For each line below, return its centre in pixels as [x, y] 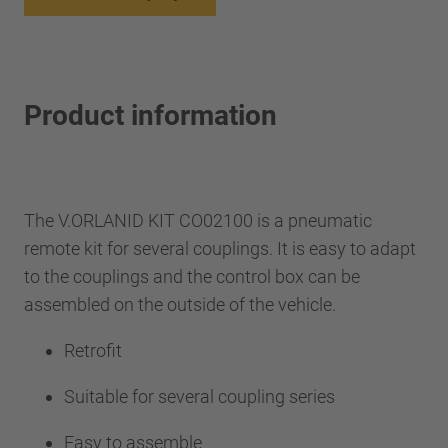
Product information [150, 115]
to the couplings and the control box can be [192, 276]
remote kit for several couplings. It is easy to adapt [220, 248]
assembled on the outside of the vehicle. [184, 304]
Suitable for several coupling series [203, 396]
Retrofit [97, 350]
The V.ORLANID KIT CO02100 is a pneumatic [198, 220]
